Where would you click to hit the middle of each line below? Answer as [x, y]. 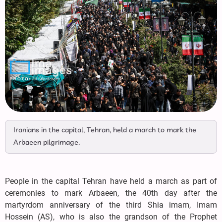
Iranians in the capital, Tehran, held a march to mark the [105, 131]
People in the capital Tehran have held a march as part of [111, 181]
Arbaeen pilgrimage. [47, 143]
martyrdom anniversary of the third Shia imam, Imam [111, 205]
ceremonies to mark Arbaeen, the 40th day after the [111, 193]
